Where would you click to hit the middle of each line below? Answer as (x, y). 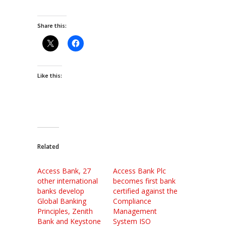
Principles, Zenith (65, 211)
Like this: (50, 75)
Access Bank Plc (139, 171)
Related (48, 146)
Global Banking (62, 201)
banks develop (61, 191)
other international (68, 181)
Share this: (52, 25)
